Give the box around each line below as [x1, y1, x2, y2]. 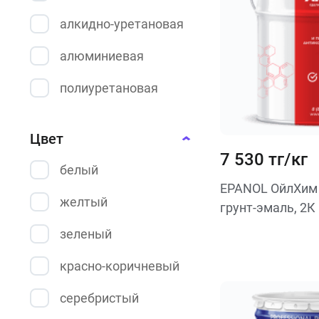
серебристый [60, 291, 139, 305]
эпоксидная [60, 145, 131, 159]
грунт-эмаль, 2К [219, 200, 315, 215]
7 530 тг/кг [219, 150, 308, 169]
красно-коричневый [60, 258, 179, 273]
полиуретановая [60, 80, 158, 95]
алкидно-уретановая [60, 16, 184, 31]
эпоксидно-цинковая [60, 177, 185, 192]
